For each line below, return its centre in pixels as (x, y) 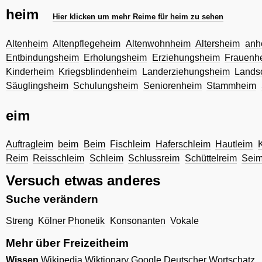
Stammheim (232, 85)
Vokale (185, 220)
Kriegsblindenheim (98, 71)
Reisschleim (59, 158)
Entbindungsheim (42, 57)
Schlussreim (154, 158)
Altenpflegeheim (87, 43)
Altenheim (27, 43)
